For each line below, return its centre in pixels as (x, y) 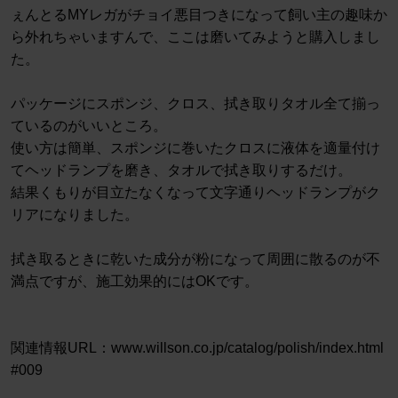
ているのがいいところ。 (89, 126)
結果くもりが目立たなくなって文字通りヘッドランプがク (195, 193)
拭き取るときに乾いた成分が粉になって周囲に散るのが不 (195, 259)
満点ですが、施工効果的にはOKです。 (135, 282)
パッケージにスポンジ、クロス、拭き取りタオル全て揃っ (195, 104)
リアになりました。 (75, 215)
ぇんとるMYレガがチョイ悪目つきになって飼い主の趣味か (199, 15)
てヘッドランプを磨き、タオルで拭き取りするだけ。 (181, 171)
